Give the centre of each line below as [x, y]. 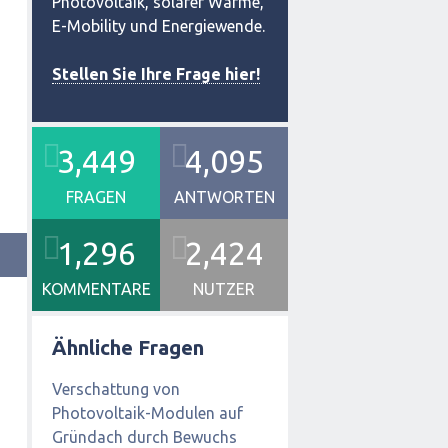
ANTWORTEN [224, 197]
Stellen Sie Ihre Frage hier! [156, 74]
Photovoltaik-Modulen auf [147, 412]
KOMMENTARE [96, 289]
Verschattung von [116, 388]
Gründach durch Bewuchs [144, 436]
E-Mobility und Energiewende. [158, 26]
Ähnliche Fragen [128, 347]
